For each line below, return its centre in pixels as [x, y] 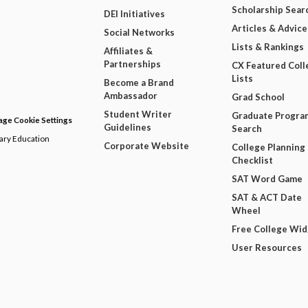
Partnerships [132, 64]
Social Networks [139, 33]
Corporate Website [146, 146]
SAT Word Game [267, 179]
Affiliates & [128, 51]
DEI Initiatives [134, 14]
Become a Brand [139, 83]
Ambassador [130, 96]
